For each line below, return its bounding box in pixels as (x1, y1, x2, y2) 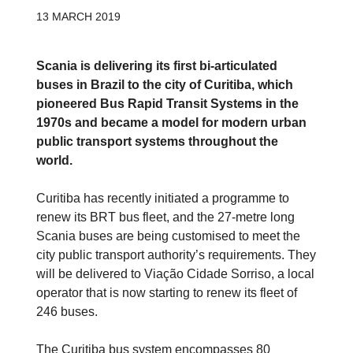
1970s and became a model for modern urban (36, 115, 307, 129)
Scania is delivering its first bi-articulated (36, 58, 277, 72)
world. (36, 153, 72, 167)
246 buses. (36, 304, 98, 318)
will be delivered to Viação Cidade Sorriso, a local (36, 266, 314, 281)
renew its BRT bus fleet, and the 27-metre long (36, 210, 295, 224)
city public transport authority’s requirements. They (36, 247, 316, 262)
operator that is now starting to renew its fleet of (36, 285, 297, 299)
